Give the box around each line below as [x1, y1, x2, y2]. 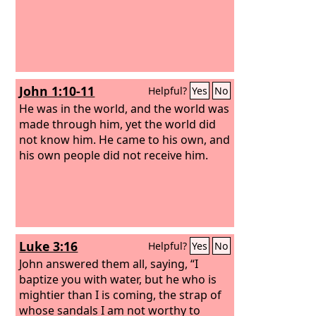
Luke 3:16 [19, 238, 78, 255]
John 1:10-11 [19, 83, 95, 99]
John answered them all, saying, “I [19, 255, 199, 272]
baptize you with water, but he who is [19, 271, 217, 287]
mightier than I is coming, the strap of [19, 286, 222, 303]
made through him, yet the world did [19, 116, 217, 132]
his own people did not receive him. [19, 147, 209, 163]
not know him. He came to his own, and [19, 131, 231, 147]
